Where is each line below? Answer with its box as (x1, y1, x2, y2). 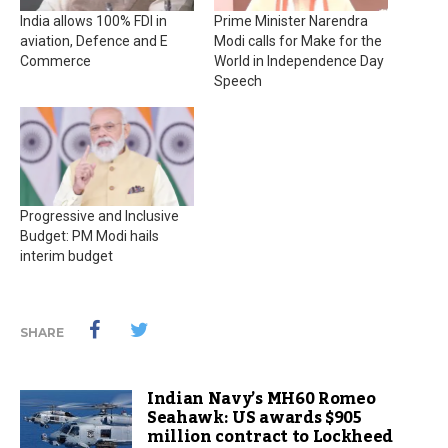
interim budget (20, 248, 113, 265)
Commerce (20, 52, 91, 69)
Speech (214, 72, 262, 89)
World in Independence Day (214, 52, 384, 69)
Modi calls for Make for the (214, 32, 382, 49)
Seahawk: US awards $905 (147, 402, 362, 435)
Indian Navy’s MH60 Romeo (147, 383, 376, 416)
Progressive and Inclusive (20, 208, 179, 225)
